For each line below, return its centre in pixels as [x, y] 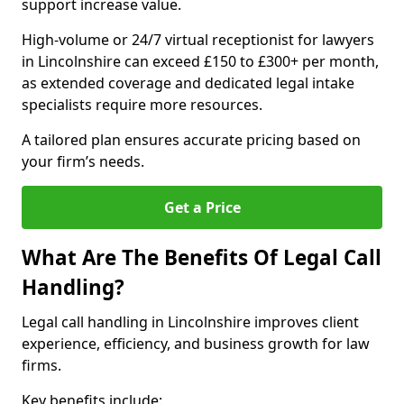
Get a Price [202, 207]
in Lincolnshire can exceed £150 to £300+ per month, [200, 61]
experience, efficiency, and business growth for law [196, 344]
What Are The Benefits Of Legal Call [202, 257]
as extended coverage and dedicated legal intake [188, 83]
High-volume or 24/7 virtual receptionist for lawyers [198, 40]
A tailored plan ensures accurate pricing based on [191, 140]
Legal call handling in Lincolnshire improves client [190, 322]
